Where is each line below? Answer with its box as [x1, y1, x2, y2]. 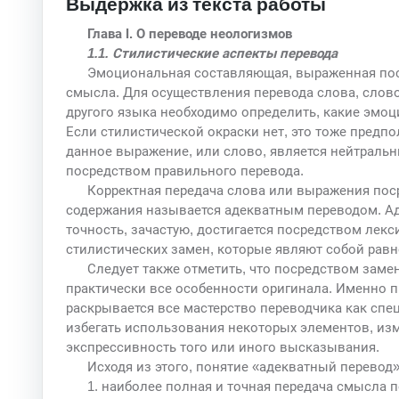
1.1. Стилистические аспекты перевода [86, 45, 338, 61]
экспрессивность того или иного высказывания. [65, 338, 379, 354]
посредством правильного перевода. [65, 162, 304, 178]
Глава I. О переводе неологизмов [86, 25, 292, 41]
